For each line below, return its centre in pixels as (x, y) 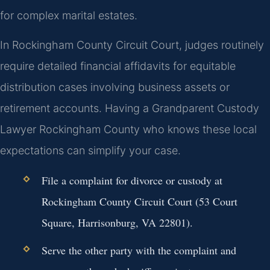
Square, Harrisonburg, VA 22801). (117, 222)
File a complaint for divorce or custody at (132, 180)
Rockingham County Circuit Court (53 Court (139, 201)
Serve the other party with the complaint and (139, 250)
